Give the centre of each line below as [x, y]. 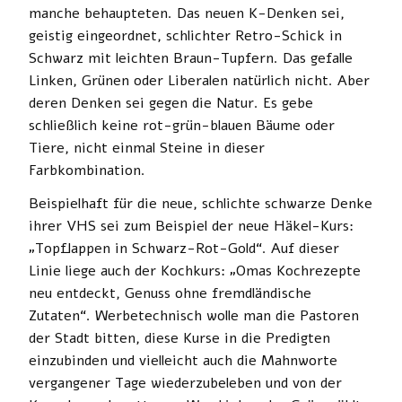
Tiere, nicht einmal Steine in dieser [147, 148]
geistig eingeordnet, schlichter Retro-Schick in [185, 35]
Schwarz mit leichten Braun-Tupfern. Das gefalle [191, 58]
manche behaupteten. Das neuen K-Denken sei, [187, 13]
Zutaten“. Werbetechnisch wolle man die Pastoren [194, 315]
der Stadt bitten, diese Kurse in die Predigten [179, 338]
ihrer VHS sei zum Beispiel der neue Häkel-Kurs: [191, 226]
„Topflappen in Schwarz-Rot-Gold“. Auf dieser [184, 248]
